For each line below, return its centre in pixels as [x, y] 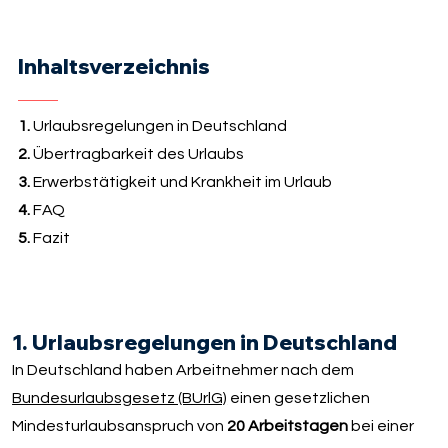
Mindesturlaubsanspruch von [120, 425]
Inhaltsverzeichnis [113, 65]
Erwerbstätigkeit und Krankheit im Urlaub [183, 182]
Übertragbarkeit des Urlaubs [138, 154]
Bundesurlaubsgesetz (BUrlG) [120, 397]
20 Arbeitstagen [288, 425]
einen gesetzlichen [299, 397]
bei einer [381, 425]
